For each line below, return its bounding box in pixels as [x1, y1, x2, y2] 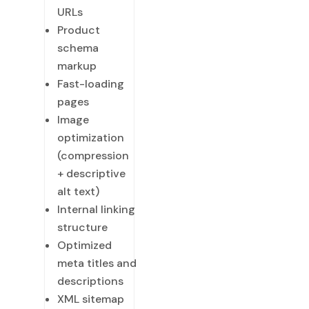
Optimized [57, 237, 112, 252]
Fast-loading [57, 76, 124, 91]
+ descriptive [57, 166, 126, 181]
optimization [57, 130, 124, 145]
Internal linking [57, 201, 135, 217]
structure [57, 219, 108, 235]
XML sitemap [57, 291, 124, 306]
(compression [57, 148, 129, 163]
